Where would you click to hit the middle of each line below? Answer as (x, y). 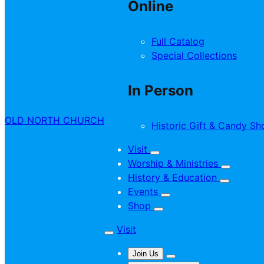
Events (144, 191)
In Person (161, 90)
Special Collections (194, 55)
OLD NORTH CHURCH (55, 121)
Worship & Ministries (174, 163)
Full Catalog (178, 41)
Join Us (146, 253)
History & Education (174, 177)
